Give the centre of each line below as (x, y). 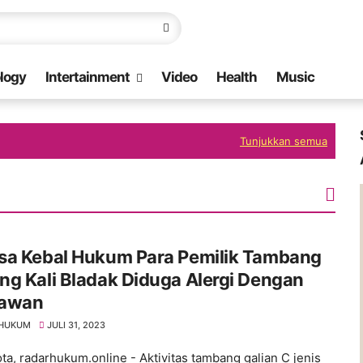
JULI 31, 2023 (77, 325)
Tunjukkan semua (283, 141)
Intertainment (88, 77)
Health (237, 77)
